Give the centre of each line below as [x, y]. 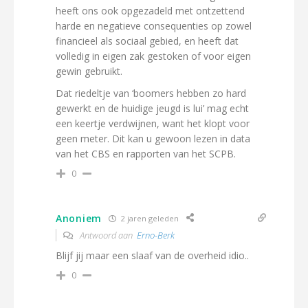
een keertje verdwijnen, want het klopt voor [153, 123]
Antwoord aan [107, 235]
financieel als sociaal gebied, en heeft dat [147, 41]
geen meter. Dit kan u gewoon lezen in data [153, 139]
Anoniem [79, 218]
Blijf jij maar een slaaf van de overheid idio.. [152, 255]
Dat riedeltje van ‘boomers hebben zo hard [151, 93]
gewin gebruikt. [89, 71]
